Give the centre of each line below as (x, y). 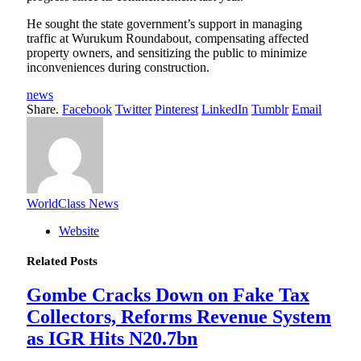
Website (79, 231)
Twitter (133, 110)
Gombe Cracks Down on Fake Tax (168, 295)
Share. (43, 110)
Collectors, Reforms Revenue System (179, 317)
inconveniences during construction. (118, 68)
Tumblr (270, 110)
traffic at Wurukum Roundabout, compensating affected (168, 39)
